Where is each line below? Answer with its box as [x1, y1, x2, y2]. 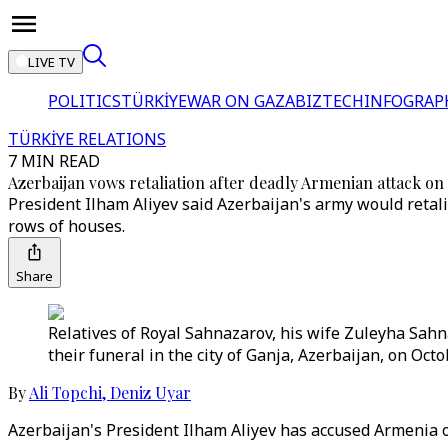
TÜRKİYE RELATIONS [8, 128, 166, 150]
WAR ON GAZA [187, 90, 295, 112]
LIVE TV [28, 53, 75, 71]
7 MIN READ [8, 150, 100, 172]
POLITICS [48, 90, 121, 112]
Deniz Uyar [110, 382, 191, 403]
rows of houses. [8, 215, 125, 237]
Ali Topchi [29, 382, 102, 403]
